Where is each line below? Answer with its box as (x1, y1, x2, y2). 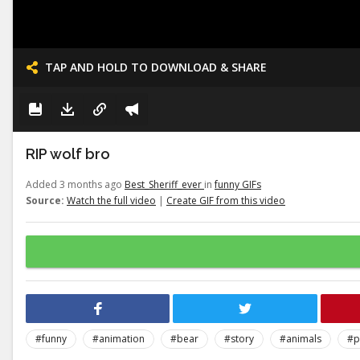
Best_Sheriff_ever (125, 178, 204, 191)
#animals (280, 332, 321, 346)
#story (224, 332, 254, 346)
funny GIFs (215, 178, 261, 191)
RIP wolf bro (26, 145, 110, 162)
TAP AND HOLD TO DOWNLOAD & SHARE (45, 59, 267, 75)
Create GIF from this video (166, 194, 285, 207)
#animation (92, 332, 145, 346)
